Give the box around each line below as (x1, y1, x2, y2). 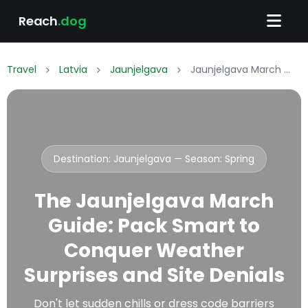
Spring (225, 152, 254, 166)
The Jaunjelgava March (34, 188, 274, 215)
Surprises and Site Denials (23, 262, 285, 289)
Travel (7, 63, 36, 77)
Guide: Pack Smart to (48, 212, 260, 240)
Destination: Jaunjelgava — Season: (54, 152, 225, 166)
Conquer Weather (64, 237, 244, 265)
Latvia (59, 63, 87, 77)
